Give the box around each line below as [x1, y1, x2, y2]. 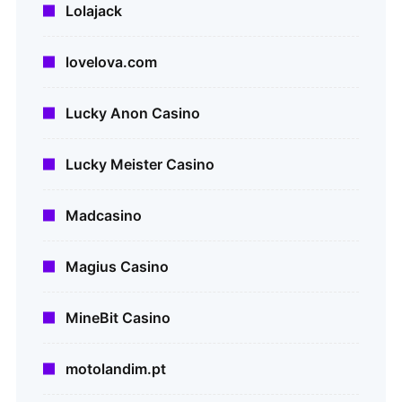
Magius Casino [66, 258, 169, 276]
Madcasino [66, 206, 142, 225]
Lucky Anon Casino [66, 104, 200, 123]
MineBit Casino [66, 309, 170, 328]
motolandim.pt [66, 360, 166, 379]
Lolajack [66, 2, 122, 21]
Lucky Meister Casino [66, 155, 214, 174]
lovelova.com [66, 53, 157, 72]
